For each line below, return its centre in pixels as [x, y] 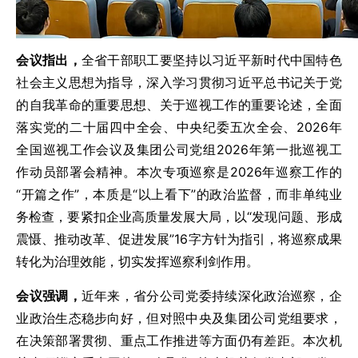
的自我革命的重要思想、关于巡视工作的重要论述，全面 [179, 105]
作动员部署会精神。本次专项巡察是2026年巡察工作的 [179, 172]
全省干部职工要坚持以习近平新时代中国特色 [211, 60]
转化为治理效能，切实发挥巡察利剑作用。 [138, 262]
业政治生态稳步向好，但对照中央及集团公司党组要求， [179, 318]
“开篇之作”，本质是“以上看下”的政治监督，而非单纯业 [179, 195]
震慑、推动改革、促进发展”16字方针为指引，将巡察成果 [179, 239]
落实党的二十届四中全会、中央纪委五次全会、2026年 [179, 127]
